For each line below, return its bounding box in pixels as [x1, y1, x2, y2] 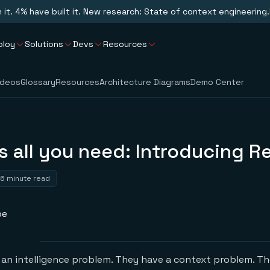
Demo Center [190, 77, 244, 87]
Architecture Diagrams [99, 77, 190, 87]
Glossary [20, 77, 55, 87]
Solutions [25, 38, 63, 49]
